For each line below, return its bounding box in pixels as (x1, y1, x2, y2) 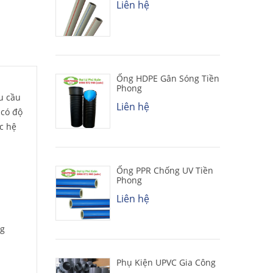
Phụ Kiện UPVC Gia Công (116, 256, 216, 268)
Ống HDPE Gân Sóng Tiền (116, 72, 219, 84)
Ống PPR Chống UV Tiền (116, 164, 213, 176)
